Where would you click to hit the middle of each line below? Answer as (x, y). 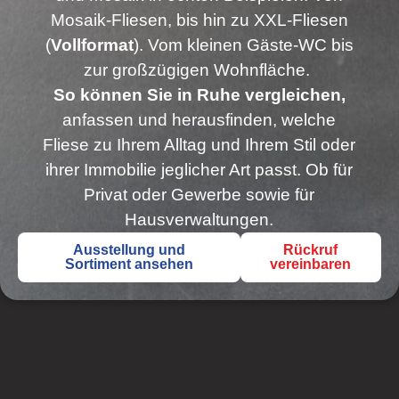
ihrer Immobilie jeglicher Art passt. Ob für (199, 169)
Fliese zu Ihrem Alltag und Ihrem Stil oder (199, 144)
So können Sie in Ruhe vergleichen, (199, 94)
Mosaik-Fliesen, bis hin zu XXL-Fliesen (199, 20)
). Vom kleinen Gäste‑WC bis (243, 45)
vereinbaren (311, 264)
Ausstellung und (129, 249)
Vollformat (92, 45)
